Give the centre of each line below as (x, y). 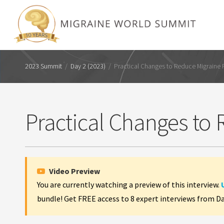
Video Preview (74, 171)
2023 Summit (43, 66)
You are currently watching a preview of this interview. (129, 184)
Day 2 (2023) (88, 66)
